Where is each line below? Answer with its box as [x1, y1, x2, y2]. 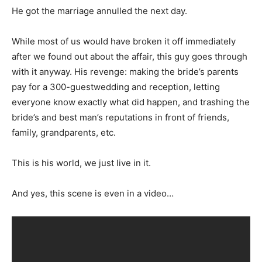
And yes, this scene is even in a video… [12, 187, 174, 199]
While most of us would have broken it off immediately [12, 35, 236, 47]
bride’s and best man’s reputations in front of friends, [12, 111, 229, 123]
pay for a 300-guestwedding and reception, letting [12, 81, 220, 92]
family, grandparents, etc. [12, 126, 116, 138]
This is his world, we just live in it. [12, 157, 151, 168]
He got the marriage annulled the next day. [12, 5, 187, 16]
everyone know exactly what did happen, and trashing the [12, 96, 250, 108]
